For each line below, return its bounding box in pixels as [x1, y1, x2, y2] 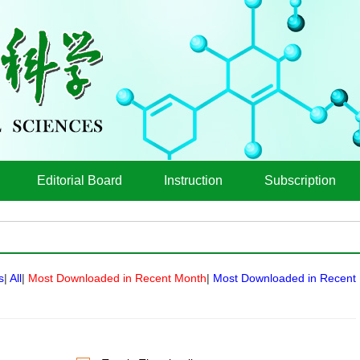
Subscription [264, 174, 336, 187]
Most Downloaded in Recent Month [28, 272, 207, 284]
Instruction [164, 174, 223, 187]
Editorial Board [37, 174, 122, 187]
